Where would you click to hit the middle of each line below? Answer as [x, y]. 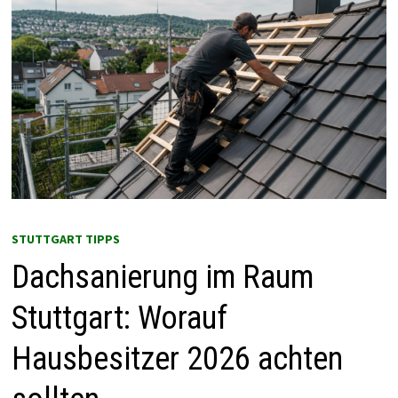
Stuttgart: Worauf [119, 318]
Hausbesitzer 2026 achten [177, 359]
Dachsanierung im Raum [162, 278]
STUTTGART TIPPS [65, 239]
